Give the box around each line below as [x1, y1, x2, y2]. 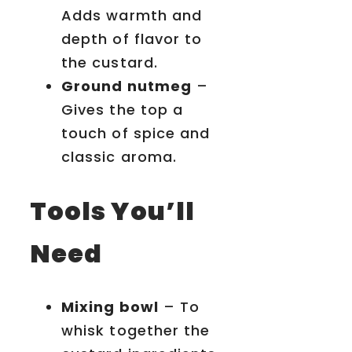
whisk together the [61, 321, 211, 341]
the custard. [61, 53, 158, 73]
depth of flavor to [61, 29, 203, 49]
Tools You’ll [30, 192, 195, 229]
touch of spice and [61, 123, 211, 144]
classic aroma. [61, 147, 178, 167]
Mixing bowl [61, 297, 159, 317]
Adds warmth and [61, 5, 203, 26]
